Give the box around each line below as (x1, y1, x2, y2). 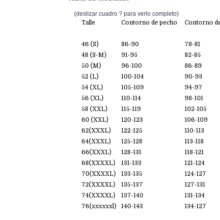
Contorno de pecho (121, 19, 177, 27)
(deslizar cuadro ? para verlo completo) (65, 10, 179, 18)
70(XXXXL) (82, 170, 116, 178)
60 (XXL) (82, 116, 109, 124)
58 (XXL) (82, 106, 108, 113)
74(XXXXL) (82, 192, 115, 199)
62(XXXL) (82, 127, 111, 135)
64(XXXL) (82, 138, 111, 145)
